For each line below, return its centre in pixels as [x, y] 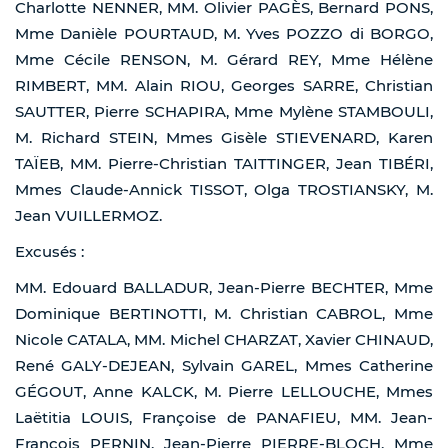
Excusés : [49, 252]
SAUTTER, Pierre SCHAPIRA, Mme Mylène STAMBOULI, [224, 112]
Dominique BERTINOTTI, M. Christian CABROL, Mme [224, 314]
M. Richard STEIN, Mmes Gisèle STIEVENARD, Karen [224, 138]
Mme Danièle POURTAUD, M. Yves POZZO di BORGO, [224, 34]
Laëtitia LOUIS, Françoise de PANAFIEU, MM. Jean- [224, 418]
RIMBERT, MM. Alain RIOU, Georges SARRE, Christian [224, 86]
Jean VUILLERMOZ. [88, 216]
